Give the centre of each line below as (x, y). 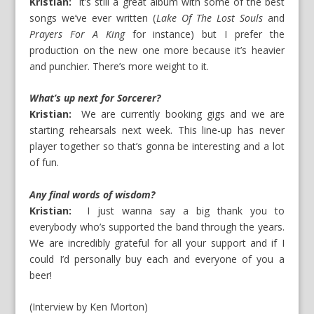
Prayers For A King (77, 34)
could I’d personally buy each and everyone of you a (157, 259)
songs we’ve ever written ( (93, 18)
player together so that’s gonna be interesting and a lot (157, 146)
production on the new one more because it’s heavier (157, 50)
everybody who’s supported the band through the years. (157, 226)
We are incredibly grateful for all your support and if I (157, 243)
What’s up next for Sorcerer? (95, 98)
